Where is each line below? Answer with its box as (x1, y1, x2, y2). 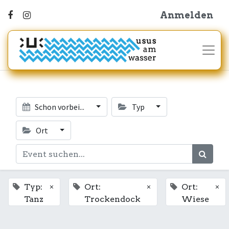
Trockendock (84, 194, 141, 204)
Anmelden (160, 10, 213, 20)
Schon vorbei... (33, 102, 86, 112)
